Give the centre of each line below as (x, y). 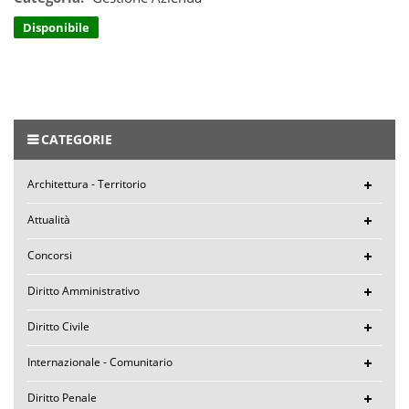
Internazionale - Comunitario (100, 362)
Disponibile (56, 27)
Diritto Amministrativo (84, 291)
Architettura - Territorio (87, 184)
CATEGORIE (77, 140)
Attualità (49, 220)
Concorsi (50, 256)
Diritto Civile (58, 327)
